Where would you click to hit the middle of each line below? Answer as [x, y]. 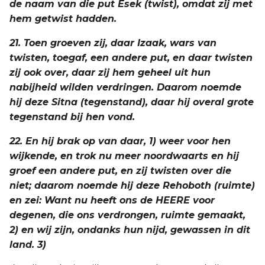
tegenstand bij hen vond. [72, 117]
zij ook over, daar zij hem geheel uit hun [110, 72]
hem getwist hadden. [63, 19]
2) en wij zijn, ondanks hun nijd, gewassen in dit [130, 230]
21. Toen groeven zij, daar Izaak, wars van [113, 43]
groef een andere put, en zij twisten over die [120, 171]
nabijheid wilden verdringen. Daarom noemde [125, 87]
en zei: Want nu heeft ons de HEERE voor [112, 200]
